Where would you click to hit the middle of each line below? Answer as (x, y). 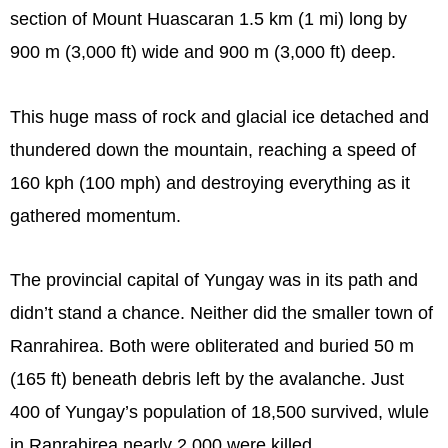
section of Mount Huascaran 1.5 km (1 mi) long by (208, 19)
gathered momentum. (95, 215)
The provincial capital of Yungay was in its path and (214, 280)
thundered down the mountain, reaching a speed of (213, 149)
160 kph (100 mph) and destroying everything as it (210, 182)
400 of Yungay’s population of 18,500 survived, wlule (219, 412)
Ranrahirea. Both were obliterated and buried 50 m (212, 346)
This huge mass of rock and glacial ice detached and (219, 116)
